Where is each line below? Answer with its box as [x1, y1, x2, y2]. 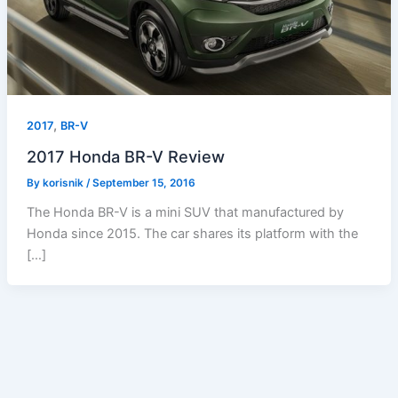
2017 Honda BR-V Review [26, 146, 225, 166]
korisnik [42, 176, 86, 189]
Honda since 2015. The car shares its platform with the [26, 225, 358, 242]
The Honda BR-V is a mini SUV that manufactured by [26, 203, 344, 220]
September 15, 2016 [92, 176, 195, 189]
